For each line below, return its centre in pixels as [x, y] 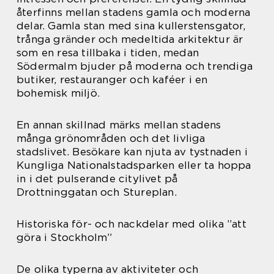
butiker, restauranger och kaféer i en [112, 79]
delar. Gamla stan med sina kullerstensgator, [131, 25]
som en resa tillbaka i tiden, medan [108, 52]
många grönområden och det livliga [111, 138]
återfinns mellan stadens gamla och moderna [134, 12]
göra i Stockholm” [65, 237]
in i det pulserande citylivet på [97, 178]
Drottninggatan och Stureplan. [97, 192]
